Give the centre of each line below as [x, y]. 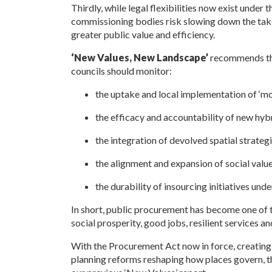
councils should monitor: [121, 71]
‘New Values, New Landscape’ [139, 57]
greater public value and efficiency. [143, 34]
